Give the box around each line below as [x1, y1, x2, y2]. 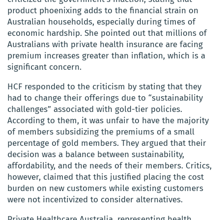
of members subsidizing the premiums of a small [7, 126, 194, 137]
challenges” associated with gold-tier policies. [7, 104, 182, 114]
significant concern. [7, 61, 82, 72]
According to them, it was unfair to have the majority [7, 115, 209, 126]
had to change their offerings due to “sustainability [7, 92, 203, 103]
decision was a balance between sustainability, [7, 149, 184, 160]
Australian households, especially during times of [7, 16, 195, 27]
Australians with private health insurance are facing [7, 39, 203, 50]
